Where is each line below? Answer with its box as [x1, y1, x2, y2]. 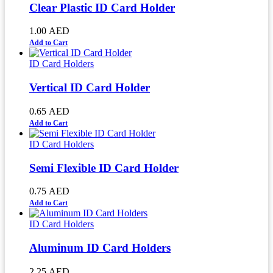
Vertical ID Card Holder [29, 81, 150, 94]
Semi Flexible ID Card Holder [29, 161, 179, 174]
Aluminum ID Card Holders [29, 241, 171, 254]
